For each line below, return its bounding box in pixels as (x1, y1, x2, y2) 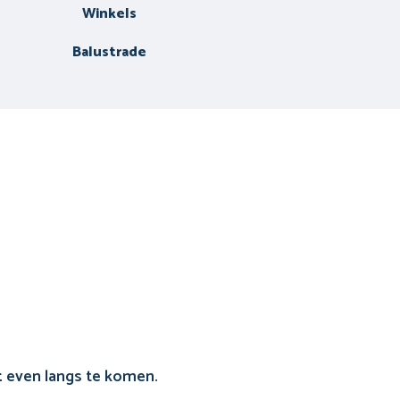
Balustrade (71, 40, 146, 65)
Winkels (81, 2, 137, 27)
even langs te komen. (3, 362, 158, 390)
